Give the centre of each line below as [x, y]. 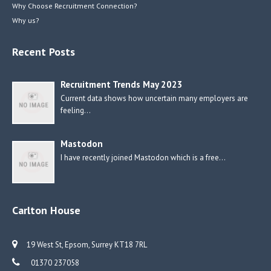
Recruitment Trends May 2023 [122, 84]
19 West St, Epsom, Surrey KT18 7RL [87, 245]
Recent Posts [44, 52]
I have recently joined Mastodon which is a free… [143, 158]
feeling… [76, 110]
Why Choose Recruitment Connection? [75, 6]
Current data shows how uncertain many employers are [154, 98]
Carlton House [46, 210]
